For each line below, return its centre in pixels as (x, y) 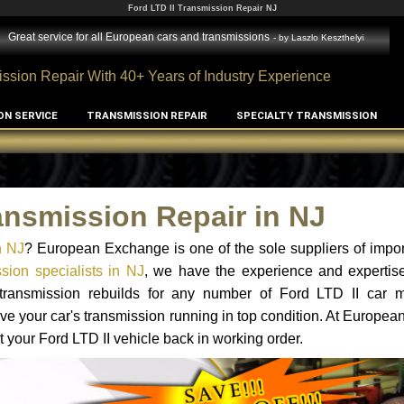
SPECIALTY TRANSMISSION (306, 115)
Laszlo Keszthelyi (328, 37)
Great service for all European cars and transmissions (138, 36)
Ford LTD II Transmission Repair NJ (202, 8)
